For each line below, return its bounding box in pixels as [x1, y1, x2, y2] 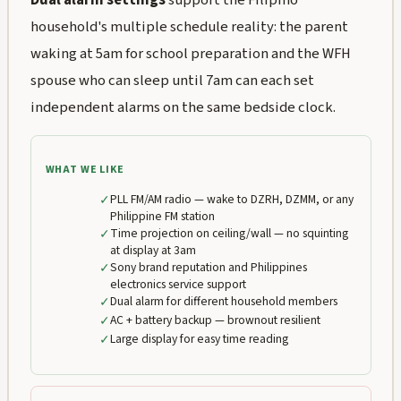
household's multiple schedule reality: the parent [30, 15, 348, 38]
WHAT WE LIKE [45, 161, 124, 177]
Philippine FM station [109, 208, 215, 226]
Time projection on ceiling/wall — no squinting [109, 225, 348, 243]
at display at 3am [109, 242, 196, 260]
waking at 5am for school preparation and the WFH [30, 42, 351, 64]
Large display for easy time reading [109, 330, 288, 348]
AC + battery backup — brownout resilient [109, 311, 320, 329]
